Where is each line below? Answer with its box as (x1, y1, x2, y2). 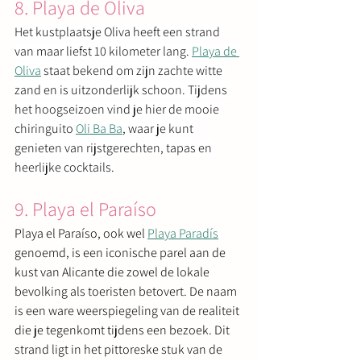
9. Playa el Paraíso (15, 195, 156, 222)
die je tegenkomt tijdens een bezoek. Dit (15, 321, 232, 338)
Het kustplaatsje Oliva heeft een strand (15, 23, 222, 40)
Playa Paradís (147, 224, 218, 242)
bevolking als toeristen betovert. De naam (15, 282, 239, 300)
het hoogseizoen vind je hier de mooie (15, 100, 222, 118)
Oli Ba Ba (76, 119, 122, 137)
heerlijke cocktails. (15, 158, 114, 176)
